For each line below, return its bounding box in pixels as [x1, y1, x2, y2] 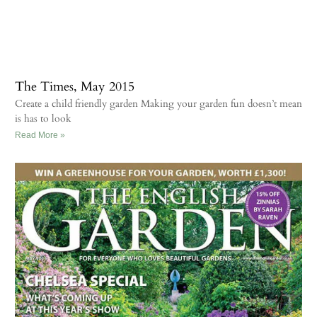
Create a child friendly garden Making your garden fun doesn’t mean [15, 97, 302, 111]
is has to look [15, 112, 71, 126]
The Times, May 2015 [15, 78, 134, 96]
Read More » [15, 130, 65, 141]
